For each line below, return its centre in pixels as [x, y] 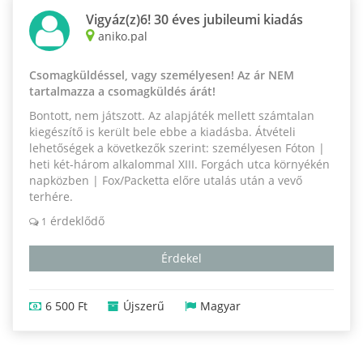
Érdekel [181, 258]
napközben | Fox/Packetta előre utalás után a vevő [166, 180]
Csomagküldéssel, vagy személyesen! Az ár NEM [162, 75]
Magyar [220, 305]
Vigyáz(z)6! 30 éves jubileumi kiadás [194, 19]
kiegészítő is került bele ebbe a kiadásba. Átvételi [162, 131]
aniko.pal [123, 36]
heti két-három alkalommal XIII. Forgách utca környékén [179, 164]
